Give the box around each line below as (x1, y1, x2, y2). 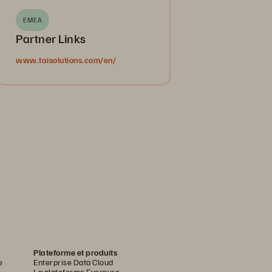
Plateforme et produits (33, 247, 117, 257)
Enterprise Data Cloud (33, 257, 114, 267)
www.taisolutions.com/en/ (16, 55, 116, 65)
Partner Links (16, 30, 86, 46)
